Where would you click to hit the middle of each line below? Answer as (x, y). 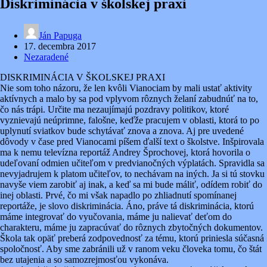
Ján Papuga (60, 35)
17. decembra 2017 (60, 46)
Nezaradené (46, 57)
